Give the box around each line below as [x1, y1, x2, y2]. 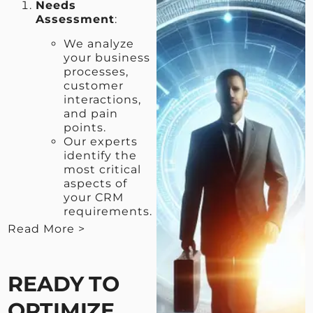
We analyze [64, 36, 135, 50]
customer [64, 78, 124, 92]
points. [64, 120, 107, 134]
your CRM [64, 190, 124, 204]
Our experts [64, 134, 138, 148]
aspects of [64, 176, 128, 190]
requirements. [64, 204, 153, 218]
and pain [64, 106, 119, 120]
